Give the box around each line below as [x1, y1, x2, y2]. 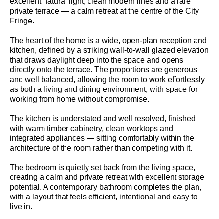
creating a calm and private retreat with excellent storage [10, 173, 204, 181]
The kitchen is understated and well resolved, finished [10, 114, 196, 123]
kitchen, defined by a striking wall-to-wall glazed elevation [10, 45, 209, 54]
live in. [10, 202, 32, 211]
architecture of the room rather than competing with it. [10, 143, 192, 152]
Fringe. [10, 16, 34, 25]
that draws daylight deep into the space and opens [10, 55, 183, 64]
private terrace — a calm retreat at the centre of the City [10, 6, 199, 15]
